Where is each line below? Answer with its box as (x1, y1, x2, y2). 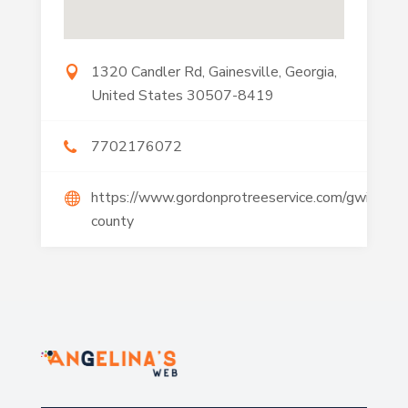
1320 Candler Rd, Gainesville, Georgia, (90, 62, 337, 83)
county (90, 211, 134, 232)
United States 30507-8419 (90, 86, 274, 107)
